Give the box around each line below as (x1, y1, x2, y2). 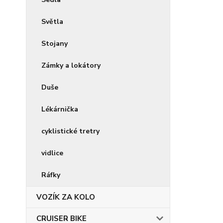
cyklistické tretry (41, 126, 100, 136)
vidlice (41, 148, 63, 158)
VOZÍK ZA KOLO (36, 192, 95, 202)
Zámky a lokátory (41, 61, 101, 70)
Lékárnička (41, 105, 78, 114)
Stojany (41, 39, 68, 48)
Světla (41, 17, 63, 26)
